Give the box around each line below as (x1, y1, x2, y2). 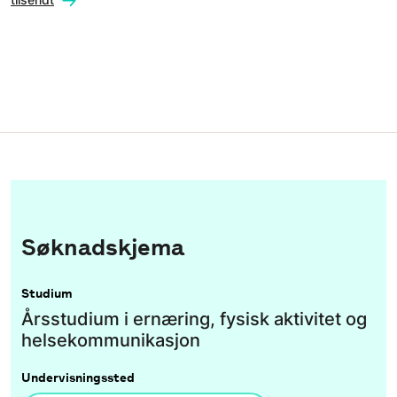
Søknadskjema (21, 232, 184, 261)
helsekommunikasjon (21, 329, 200, 351)
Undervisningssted (21, 370, 135, 385)
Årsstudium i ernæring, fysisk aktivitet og (21, 307, 367, 330)
